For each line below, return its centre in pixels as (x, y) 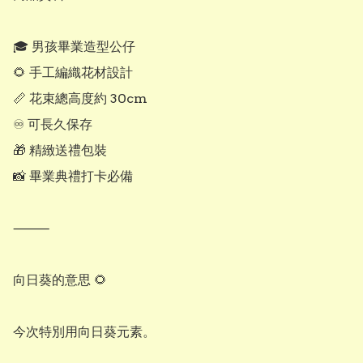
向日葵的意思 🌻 (60, 280)
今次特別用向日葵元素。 (84, 332)
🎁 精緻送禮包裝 (60, 151)
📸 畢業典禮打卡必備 (73, 177)
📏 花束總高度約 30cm (80, 99)
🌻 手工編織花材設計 (73, 73)
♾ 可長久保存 (53, 125)
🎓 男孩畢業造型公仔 (74, 47)
